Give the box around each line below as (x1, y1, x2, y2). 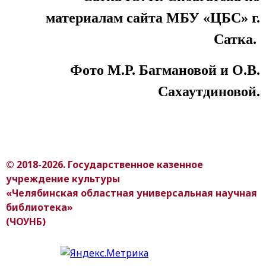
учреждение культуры (6, 172, 120, 185)
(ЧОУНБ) (6, 214, 46, 228)
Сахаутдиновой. (158, 83, 260, 99)
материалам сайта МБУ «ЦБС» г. (46, 9, 260, 26)
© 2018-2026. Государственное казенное (6, 157, 203, 171)
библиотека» (6, 200, 73, 214)
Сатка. (214, 31, 260, 47)
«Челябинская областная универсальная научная (6, 186, 257, 199)
